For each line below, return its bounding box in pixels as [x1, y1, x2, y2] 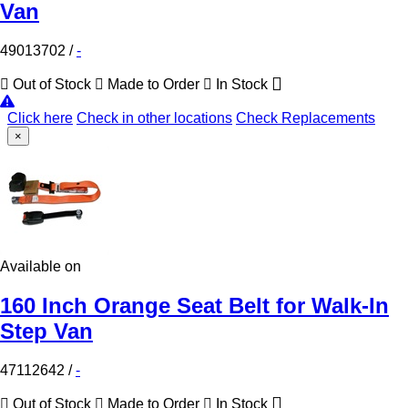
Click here [7, 109, 73, 126]
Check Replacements [236, 109, 375, 126]
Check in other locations [76, 109, 232, 126]
